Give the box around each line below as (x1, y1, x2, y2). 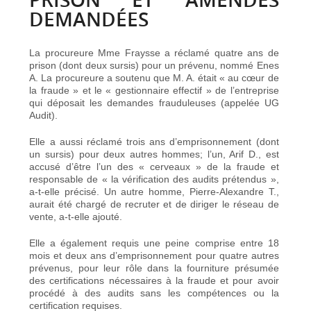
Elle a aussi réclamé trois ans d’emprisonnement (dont (29, 135, 279, 147)
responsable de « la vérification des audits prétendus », (29, 173, 279, 185)
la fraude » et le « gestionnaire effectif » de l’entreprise (29, 84, 279, 96)
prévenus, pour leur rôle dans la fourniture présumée (29, 262, 279, 274)
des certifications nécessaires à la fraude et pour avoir (29, 274, 279, 286)
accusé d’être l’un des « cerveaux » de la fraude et (29, 160, 279, 172)
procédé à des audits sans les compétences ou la (29, 287, 279, 299)
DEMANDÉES (29, 6, 149, 32)
